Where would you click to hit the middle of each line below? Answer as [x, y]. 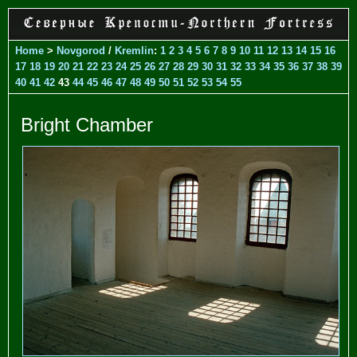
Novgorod [81, 50]
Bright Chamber [87, 124]
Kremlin [134, 50]
